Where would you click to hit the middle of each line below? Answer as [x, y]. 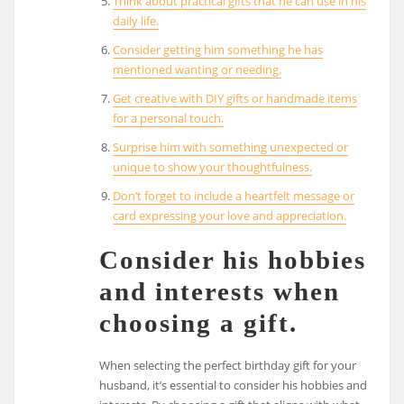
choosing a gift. [199, 323]
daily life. [135, 21]
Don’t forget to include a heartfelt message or [233, 196]
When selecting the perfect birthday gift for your [228, 366]
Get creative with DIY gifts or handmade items [234, 99]
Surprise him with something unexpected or [230, 147]
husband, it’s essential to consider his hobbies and [234, 386]
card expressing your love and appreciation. [229, 216]
